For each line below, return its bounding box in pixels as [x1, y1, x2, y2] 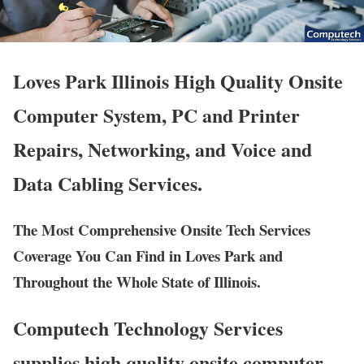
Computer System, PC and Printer [13, 101, 300, 130]
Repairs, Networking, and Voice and [13, 135, 312, 164]
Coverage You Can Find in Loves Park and [13, 245, 283, 267]
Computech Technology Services [13, 314, 283, 343]
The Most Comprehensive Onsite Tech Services [13, 219, 310, 241]
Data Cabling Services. [13, 169, 202, 198]
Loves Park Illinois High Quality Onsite [13, 67, 343, 96]
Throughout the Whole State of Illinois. [13, 271, 261, 293]
